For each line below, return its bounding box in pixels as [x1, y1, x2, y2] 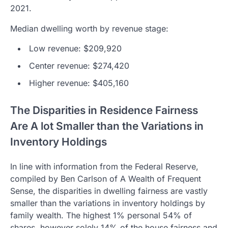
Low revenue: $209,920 [29, 43, 122, 54]
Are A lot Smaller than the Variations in [10, 120, 204, 133]
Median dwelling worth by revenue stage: [10, 23, 168, 34]
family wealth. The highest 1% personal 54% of [10, 210, 192, 220]
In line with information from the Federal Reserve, [10, 161, 198, 172]
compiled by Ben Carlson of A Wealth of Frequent [10, 173, 201, 184]
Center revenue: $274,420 [29, 61, 129, 71]
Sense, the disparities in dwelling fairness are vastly [10, 185, 208, 196]
